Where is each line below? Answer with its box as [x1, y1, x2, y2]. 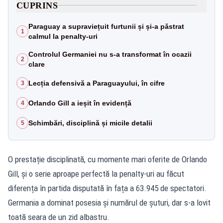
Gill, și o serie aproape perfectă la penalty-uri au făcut [8, 168, 184, 179]
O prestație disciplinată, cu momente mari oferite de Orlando [8, 154, 207, 164]
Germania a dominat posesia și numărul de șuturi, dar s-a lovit [8, 197, 211, 208]
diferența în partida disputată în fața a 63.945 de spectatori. [8, 183, 207, 193]
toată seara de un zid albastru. [8, 212, 110, 222]
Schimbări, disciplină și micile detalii [28, 118, 152, 127]
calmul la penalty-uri [28, 32, 98, 40]
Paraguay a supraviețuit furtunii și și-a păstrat [28, 22, 184, 30]
